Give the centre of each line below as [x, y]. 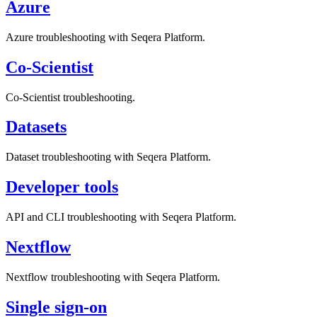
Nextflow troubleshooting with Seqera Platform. [113, 277]
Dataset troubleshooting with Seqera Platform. [108, 157]
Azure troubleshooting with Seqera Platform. [105, 37]
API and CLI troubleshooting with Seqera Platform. [121, 217]
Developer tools [62, 187]
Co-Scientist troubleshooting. [70, 97]
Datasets [36, 127]
